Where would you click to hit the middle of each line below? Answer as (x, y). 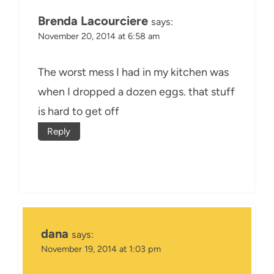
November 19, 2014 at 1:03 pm (101, 249)
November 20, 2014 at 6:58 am (99, 36)
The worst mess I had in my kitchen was (133, 72)
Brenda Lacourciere (93, 20)
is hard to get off (79, 112)
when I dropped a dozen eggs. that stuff (136, 92)
